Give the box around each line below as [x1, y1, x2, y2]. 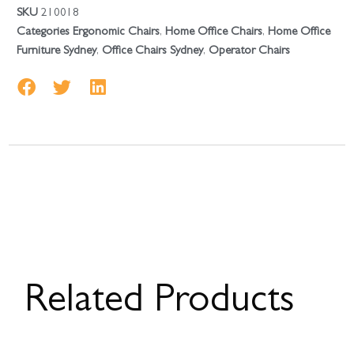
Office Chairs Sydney [102, 45, 204, 58]
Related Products [24, 283, 296, 323]
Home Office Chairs [165, 26, 263, 39]
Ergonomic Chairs [73, 26, 160, 39]
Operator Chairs [209, 45, 291, 58]
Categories [17, 26, 70, 39]
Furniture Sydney [17, 45, 97, 58]
